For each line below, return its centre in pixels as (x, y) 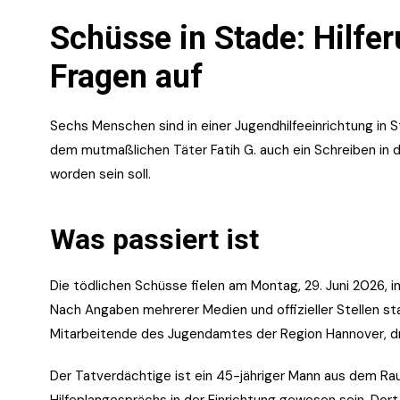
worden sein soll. (100, 174)
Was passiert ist (154, 239)
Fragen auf (126, 76)
